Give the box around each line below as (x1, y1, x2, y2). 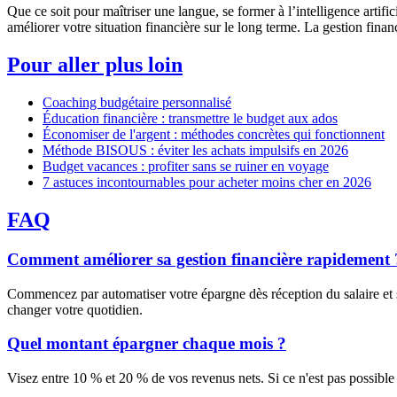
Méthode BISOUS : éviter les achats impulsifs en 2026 (43, 143, 348, 158)
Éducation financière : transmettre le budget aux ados (43, 111, 338, 126)
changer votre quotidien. (7, 301, 143, 317)
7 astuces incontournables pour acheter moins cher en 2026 (43, 175, 371, 190)
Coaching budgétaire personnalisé (43, 95, 231, 110)
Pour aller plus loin (7, 53, 183, 77)
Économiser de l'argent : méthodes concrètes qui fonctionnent (43, 127, 385, 142)
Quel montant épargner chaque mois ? (7, 334, 286, 354)
